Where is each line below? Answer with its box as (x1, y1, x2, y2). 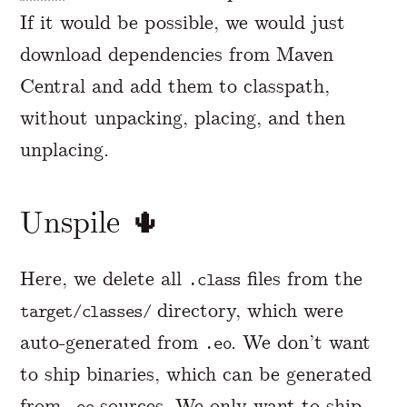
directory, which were (151, 298, 344, 323)
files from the (241, 266, 362, 292)
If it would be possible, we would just (20, 9, 346, 35)
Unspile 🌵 (20, 203, 162, 240)
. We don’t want (231, 330, 372, 355)
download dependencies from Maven (20, 41, 334, 66)
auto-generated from (20, 330, 205, 355)
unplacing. (20, 136, 110, 162)
